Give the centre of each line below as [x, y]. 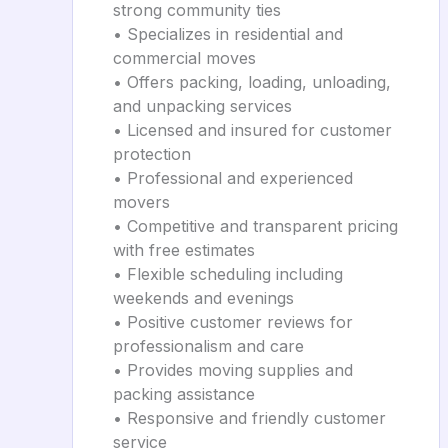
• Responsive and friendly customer [249, 418]
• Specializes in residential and [228, 34]
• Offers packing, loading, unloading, [252, 82]
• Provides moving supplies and [233, 370]
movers [141, 202]
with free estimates [184, 250]
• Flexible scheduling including [228, 274]
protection [152, 154]
